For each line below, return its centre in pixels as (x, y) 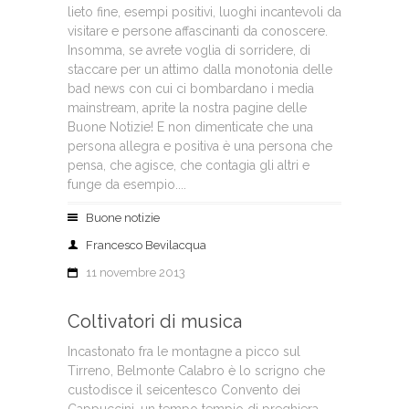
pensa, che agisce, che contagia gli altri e (189, 165)
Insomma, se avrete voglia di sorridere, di (189, 50)
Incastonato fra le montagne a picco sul (184, 351)
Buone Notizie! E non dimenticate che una (190, 127)
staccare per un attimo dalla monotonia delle (200, 69)
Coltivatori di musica (155, 321)
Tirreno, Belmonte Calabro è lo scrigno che (196, 371)
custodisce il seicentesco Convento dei (184, 390)
